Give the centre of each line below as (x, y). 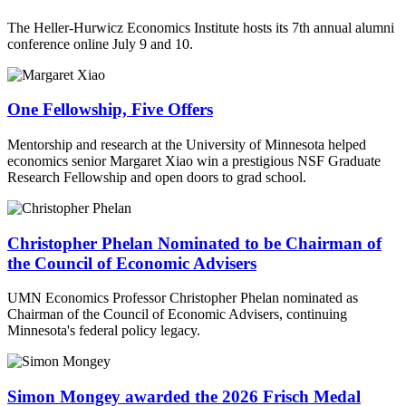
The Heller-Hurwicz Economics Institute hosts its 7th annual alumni (201, 27)
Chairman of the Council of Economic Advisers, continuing (177, 314)
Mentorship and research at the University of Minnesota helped (187, 144)
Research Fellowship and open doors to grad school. (157, 177)
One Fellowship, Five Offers (110, 110)
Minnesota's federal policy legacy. (104, 331)
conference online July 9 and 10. (100, 43)
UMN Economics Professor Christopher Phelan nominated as (183, 298)
